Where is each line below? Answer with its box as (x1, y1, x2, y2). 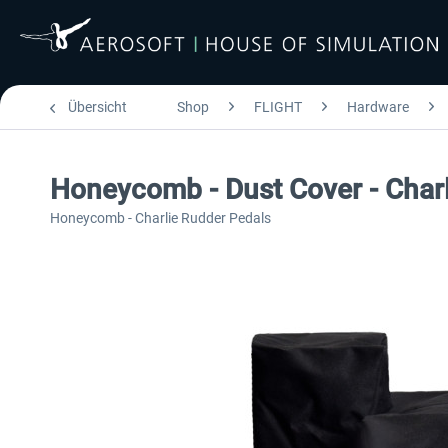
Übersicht (68, 99, 127, 115)
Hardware (347, 99, 409, 115)
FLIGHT (254, 99, 302, 115)
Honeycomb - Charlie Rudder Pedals (50, 210, 271, 226)
